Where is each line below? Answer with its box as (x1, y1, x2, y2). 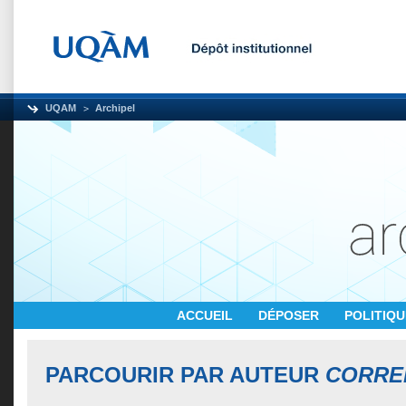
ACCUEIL (177, 308, 237, 323)
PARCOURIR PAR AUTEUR (45, 362, 325, 387)
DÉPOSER (258, 308, 323, 323)
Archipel (95, 102, 135, 113)
